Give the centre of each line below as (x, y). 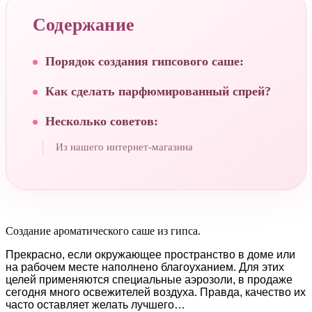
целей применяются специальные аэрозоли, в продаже (149, 279)
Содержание (84, 24)
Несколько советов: (102, 121)
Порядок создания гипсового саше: (145, 61)
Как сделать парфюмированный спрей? (158, 91)
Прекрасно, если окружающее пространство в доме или (150, 254)
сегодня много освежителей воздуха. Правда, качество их (156, 292)
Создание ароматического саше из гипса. (103, 231)
